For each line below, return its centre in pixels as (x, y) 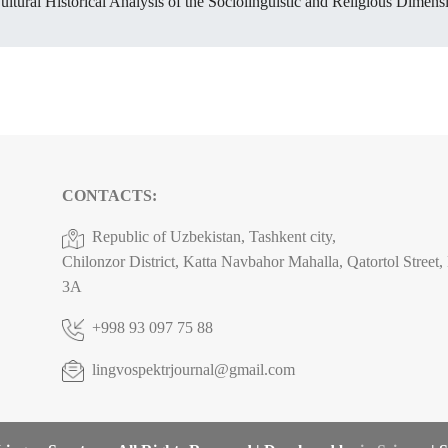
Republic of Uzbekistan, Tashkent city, (214, 237)
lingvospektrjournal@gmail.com (193, 369)
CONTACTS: (109, 196)
